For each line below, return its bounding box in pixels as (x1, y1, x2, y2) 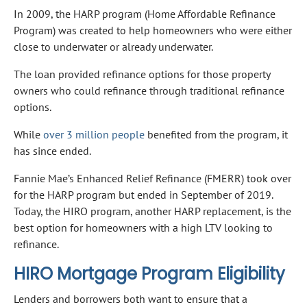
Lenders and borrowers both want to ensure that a (14, 291, 247, 306)
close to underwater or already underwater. (14, 39, 213, 53)
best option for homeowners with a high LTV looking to (14, 220, 273, 234)
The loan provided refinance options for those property (14, 66, 270, 81)
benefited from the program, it (145, 127, 288, 141)
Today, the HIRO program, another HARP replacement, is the (14, 204, 291, 218)
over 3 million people (43, 127, 145, 141)
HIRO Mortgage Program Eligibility (14, 262, 285, 285)
